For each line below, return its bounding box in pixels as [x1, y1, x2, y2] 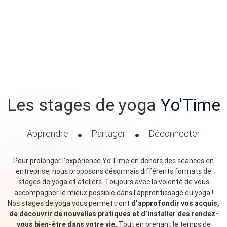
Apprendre [27, 127, 70, 139]
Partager [89, 127, 128, 139]
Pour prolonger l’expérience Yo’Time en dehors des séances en [13, 156, 214, 165]
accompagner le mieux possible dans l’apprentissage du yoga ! [14, 187, 213, 197]
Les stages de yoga [7, 94, 160, 116]
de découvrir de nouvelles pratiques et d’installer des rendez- [9, 209, 218, 218]
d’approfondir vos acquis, [131, 198, 219, 208]
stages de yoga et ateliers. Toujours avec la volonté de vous [18, 177, 209, 186]
